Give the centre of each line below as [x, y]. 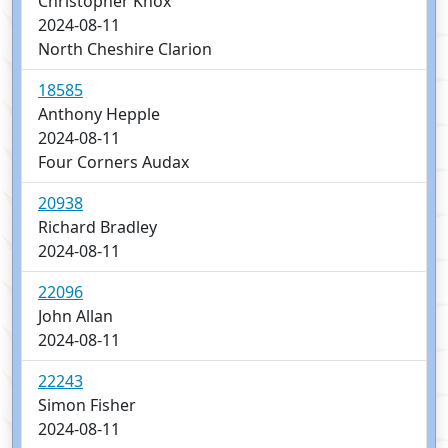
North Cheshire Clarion [125, 49]
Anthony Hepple [99, 114]
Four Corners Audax [113, 162]
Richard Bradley [97, 227]
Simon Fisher [87, 405]
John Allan [75, 316]
